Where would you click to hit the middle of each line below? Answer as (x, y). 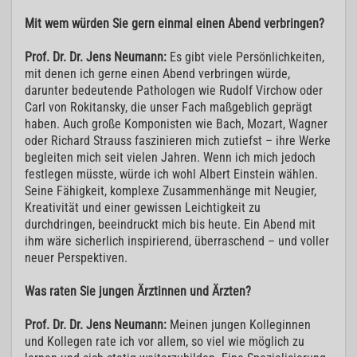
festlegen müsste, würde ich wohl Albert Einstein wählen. (171, 175)
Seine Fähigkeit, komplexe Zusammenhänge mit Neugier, (171, 191)
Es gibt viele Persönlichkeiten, (247, 57)
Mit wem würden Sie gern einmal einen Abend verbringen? (175, 24)
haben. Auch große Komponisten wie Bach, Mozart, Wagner (176, 124)
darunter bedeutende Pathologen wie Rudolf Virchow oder (174, 91)
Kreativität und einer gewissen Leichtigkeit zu (143, 208)
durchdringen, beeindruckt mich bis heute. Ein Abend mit (170, 225)
